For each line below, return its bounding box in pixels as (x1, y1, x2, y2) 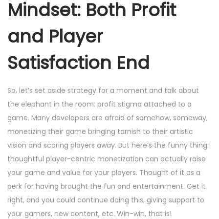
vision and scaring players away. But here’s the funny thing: (7, 140, 209, 151)
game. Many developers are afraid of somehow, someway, (7, 113, 208, 123)
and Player (7, 24, 103, 49)
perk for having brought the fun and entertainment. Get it (7, 181, 206, 192)
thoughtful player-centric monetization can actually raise (7, 154, 206, 164)
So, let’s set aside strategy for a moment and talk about (7, 86, 199, 96)
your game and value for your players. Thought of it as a (7, 168, 200, 178)
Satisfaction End (7, 50, 150, 76)
